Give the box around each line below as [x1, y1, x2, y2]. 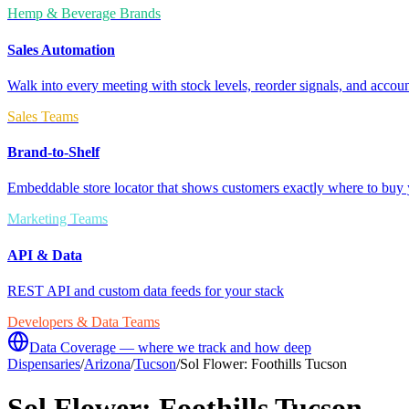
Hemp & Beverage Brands [7, 5, 161, 22]
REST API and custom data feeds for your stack [7, 282, 284, 299]
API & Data [7, 246, 82, 263]
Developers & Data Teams [7, 313, 160, 330]
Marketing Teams [7, 211, 108, 227]
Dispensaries [7, 355, 80, 372]
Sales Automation [7, 41, 115, 58]
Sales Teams [7, 108, 79, 124]
